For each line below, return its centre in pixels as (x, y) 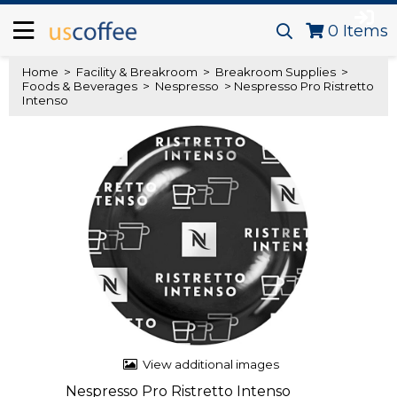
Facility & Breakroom (137, 72)
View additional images (211, 364)
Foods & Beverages (81, 86)
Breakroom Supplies (276, 72)
